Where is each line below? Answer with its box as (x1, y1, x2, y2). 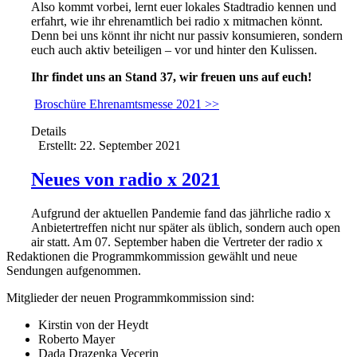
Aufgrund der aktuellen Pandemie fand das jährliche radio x (31, 206, 331, 220)
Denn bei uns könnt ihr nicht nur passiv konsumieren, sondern (31, 28, 343, 42)
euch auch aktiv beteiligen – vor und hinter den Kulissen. (31, 42, 317, 57)
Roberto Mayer (38, 331, 115, 346)
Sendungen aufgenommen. (6, 263, 141, 277)
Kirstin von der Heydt (38, 317, 148, 331)
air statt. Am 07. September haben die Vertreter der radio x (31, 234, 323, 249)
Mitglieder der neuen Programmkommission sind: (6, 290, 254, 304)
